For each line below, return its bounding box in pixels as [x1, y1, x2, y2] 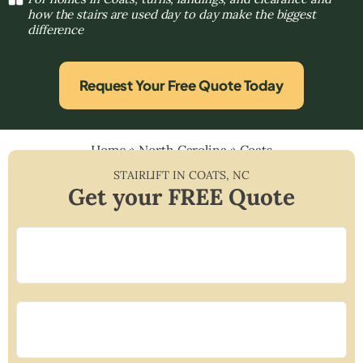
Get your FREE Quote [68, 181, 295, 211]
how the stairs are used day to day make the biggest [28, 6, 316, 22]
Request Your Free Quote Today [79, 75, 284, 94]
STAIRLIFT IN [113, 167, 189, 182]
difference [28, 21, 83, 37]
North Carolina [139, 141, 227, 158]
